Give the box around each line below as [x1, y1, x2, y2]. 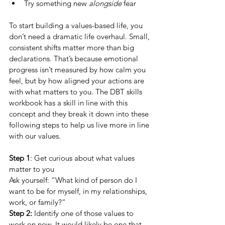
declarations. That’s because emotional [9, 54, 140, 63]
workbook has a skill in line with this [9, 98, 130, 107]
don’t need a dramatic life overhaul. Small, [9, 32, 152, 41]
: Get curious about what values [30, 153, 137, 163]
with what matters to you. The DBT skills [9, 87, 144, 96]
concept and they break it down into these [9, 109, 151, 119]
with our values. [9, 131, 63, 141]
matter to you [9, 164, 54, 174]
